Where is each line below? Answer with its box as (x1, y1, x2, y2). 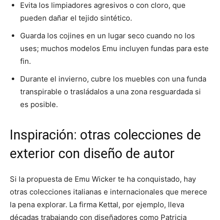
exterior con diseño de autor (10, 146, 175, 162)
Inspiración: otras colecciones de (10, 127, 201, 143)
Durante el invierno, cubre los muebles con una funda (20, 74, 206, 84)
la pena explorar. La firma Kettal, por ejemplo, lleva (10, 200, 184, 210)
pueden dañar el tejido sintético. (20, 13, 132, 23)
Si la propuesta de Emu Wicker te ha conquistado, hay (10, 174, 196, 184)
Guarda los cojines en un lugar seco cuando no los (20, 31, 195, 41)
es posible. (20, 100, 58, 110)
